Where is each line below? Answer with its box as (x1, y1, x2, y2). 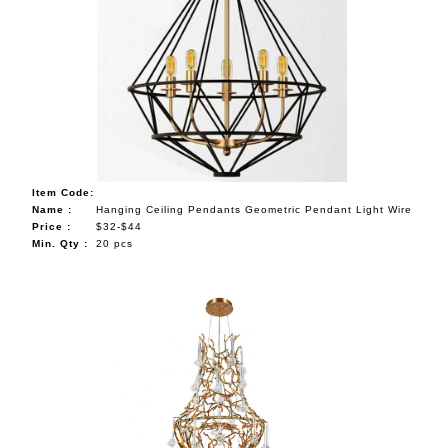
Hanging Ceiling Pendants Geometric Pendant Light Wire (95, 203, 412, 215)
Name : (31, 203, 72, 215)
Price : (31, 220, 71, 232)
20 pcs (95, 237, 133, 249)
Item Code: (31, 186, 94, 198)
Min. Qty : (31, 237, 88, 249)
